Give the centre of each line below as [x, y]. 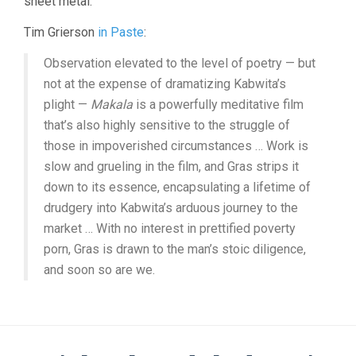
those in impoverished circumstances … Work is [176, 145]
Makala [112, 104]
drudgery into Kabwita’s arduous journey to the [171, 207]
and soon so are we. [99, 269]
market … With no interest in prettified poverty [170, 228]
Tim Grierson [61, 32]
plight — [67, 104]
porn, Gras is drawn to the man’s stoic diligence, [175, 249]
